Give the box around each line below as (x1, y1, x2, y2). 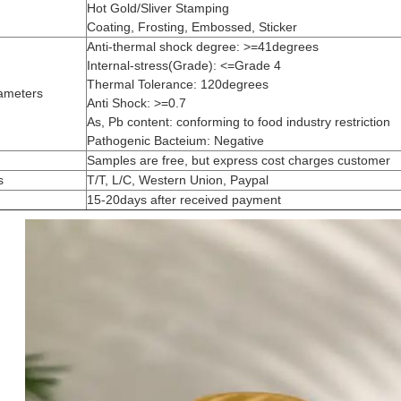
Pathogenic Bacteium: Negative (87, 132, 265, 148)
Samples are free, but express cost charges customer (87, 152, 391, 167)
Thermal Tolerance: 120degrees (87, 76, 269, 91)
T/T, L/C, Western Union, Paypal (87, 172, 269, 187)
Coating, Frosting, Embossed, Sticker (87, 19, 298, 34)
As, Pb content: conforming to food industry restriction (87, 114, 391, 129)
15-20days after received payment (87, 192, 282, 207)
